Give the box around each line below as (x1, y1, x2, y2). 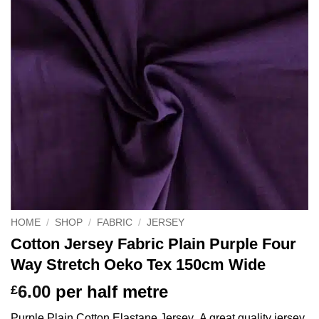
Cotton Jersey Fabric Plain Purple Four (11, 234, 296, 253)
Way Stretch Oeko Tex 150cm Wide (11, 255, 266, 273)
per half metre (56, 281, 168, 301)
